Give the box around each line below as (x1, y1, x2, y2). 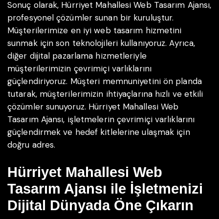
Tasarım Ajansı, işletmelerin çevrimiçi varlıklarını (7, 114, 195, 125)
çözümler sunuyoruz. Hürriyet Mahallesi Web (7, 101, 179, 112)
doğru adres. (7, 139, 56, 151)
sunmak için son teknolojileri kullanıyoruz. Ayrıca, (7, 38, 196, 49)
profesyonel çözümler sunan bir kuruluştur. (7, 12, 174, 23)
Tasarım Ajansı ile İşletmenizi (7, 180, 203, 197)
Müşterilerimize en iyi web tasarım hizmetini (7, 25, 182, 36)
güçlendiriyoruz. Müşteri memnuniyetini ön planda (7, 76, 202, 87)
